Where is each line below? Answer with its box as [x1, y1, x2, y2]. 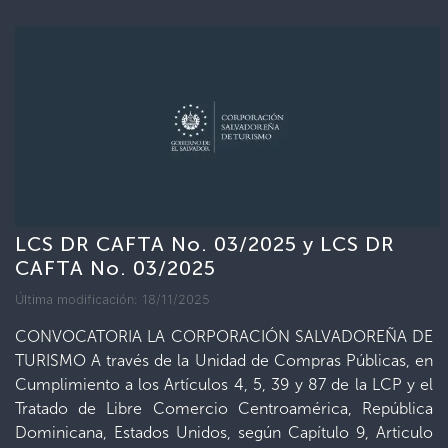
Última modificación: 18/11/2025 [15, 292, 210, 307]
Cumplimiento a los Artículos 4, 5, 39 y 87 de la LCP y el [15, 375, 433, 394]
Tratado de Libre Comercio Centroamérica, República [15, 399, 433, 418]
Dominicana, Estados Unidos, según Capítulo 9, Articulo [15, 423, 433, 442]
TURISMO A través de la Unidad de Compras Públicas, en [15, 351, 433, 370]
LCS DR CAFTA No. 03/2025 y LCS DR [15, 232, 395, 256]
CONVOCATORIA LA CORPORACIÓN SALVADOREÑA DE [15, 327, 433, 346]
